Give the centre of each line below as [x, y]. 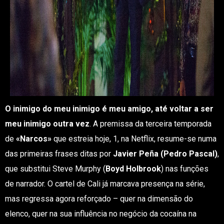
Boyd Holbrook [133, 169]
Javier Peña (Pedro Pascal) [165, 154]
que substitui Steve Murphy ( [55, 169]
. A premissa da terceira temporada [150, 124]
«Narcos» [33, 139]
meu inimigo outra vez [47, 124]
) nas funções [184, 169]
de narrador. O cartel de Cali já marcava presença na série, [105, 184]
